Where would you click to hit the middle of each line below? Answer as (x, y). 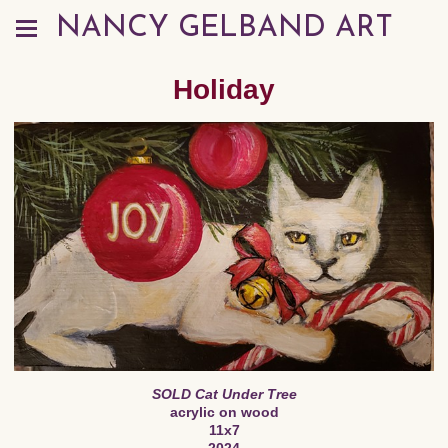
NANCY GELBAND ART (224, 28)
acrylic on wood (224, 411)
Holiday (224, 89)
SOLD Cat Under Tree (224, 393)
